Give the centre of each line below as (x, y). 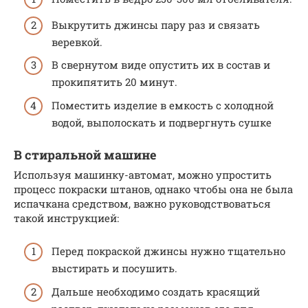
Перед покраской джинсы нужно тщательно (168, 251)
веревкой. (77, 42)
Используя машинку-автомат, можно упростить (143, 174)
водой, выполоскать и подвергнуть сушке (162, 122)
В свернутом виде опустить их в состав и (161, 65)
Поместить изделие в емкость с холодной (163, 105)
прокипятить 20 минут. (114, 82)
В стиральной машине (85, 154)
